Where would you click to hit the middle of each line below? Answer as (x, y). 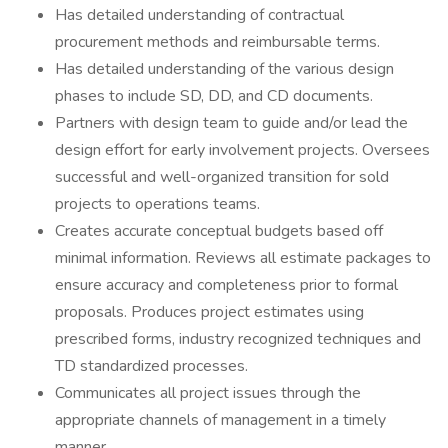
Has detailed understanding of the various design (224, 69)
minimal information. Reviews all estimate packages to (243, 258)
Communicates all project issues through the (208, 393)
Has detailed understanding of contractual (199, 15)
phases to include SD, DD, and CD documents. (214, 96)
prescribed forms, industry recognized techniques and (238, 339)
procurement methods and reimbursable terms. (217, 42)
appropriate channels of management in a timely (220, 420)
